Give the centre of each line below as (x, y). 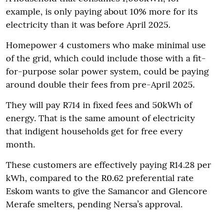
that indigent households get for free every (94, 131)
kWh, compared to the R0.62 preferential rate (100, 178)
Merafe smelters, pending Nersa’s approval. (94, 204)
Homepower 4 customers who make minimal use (106, 45)
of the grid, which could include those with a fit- (106, 58)
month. (20, 145)
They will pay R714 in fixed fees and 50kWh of (99, 105)
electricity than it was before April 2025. (88, 25)
